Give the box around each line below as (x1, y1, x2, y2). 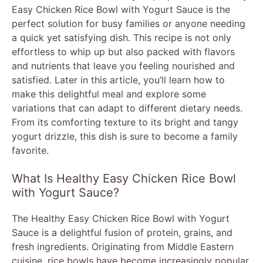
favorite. (12, 144, 49, 156)
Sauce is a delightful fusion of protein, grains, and (12, 226, 232, 238)
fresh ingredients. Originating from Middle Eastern (12, 240, 234, 252)
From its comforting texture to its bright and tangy (12, 116, 238, 128)
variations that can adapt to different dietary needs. (12, 102, 242, 114)
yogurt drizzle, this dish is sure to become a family (12, 130, 238, 142)
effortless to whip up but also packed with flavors (12, 45, 235, 58)
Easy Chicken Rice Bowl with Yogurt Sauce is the (12, 3, 230, 15)
